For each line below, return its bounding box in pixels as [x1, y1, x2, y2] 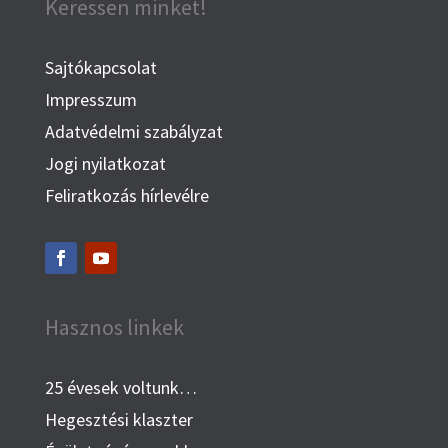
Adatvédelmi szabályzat [44, 120, 223, 144]
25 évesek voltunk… [44, 376, 197, 400]
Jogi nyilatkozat [44, 152, 166, 176]
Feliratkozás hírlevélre [44, 184, 209, 208]
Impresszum [44, 88, 137, 112]
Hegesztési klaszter [44, 408, 193, 432]
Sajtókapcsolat [44, 56, 157, 80]
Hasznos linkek [44, 313, 184, 342]
